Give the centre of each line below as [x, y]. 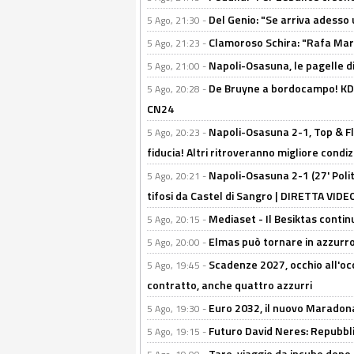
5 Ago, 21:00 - [178, 66]
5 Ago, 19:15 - [178, 331]
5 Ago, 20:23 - [178, 132]
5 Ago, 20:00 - [178, 242]
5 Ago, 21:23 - [178, 43]
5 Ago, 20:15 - [178, 219]
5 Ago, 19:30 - [178, 309]
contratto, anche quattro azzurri [230, 285]
